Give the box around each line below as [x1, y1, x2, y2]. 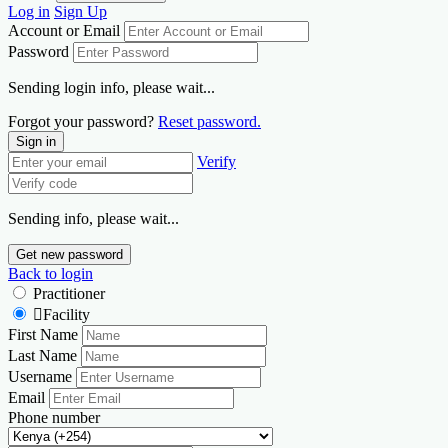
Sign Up [54, 3, 107, 21]
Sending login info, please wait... [8, 79, 215, 97]
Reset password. [158, 113, 261, 131]
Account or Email [8, 22, 120, 40]
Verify [197, 153, 236, 171]
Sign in [16, 134, 56, 150]
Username [8, 368, 72, 386]
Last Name [8, 347, 77, 365]
